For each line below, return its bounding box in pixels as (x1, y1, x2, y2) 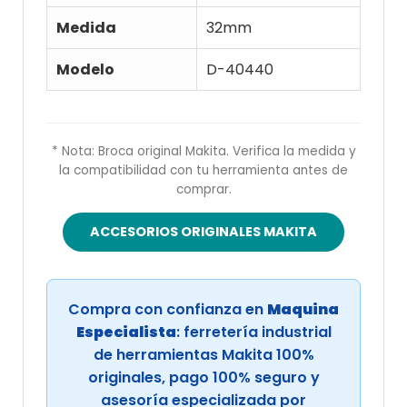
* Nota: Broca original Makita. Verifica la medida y (51, 143, 356, 161)
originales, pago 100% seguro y (87, 367, 320, 389)
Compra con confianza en (68, 299, 267, 321)
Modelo (56, 59, 114, 81)
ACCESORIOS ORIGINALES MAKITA (90, 223, 317, 242)
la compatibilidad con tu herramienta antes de (59, 162, 348, 180)
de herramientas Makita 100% (93, 344, 314, 366)
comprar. (175, 181, 232, 199)
